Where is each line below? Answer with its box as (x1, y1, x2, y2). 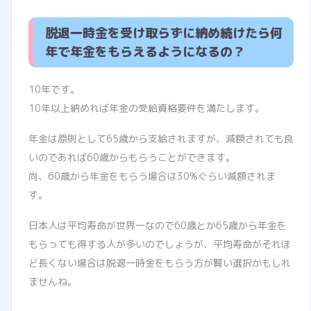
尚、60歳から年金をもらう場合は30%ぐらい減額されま (28, 169, 276, 183)
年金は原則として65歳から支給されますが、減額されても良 (28, 131, 294, 145)
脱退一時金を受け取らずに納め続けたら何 (45, 24, 283, 42)
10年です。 (28, 82, 80, 96)
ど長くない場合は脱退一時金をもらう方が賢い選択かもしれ (28, 255, 291, 269)
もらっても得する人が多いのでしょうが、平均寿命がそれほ (28, 237, 291, 251)
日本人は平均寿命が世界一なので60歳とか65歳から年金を (28, 218, 287, 232)
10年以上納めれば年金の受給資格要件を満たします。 (28, 101, 264, 115)
